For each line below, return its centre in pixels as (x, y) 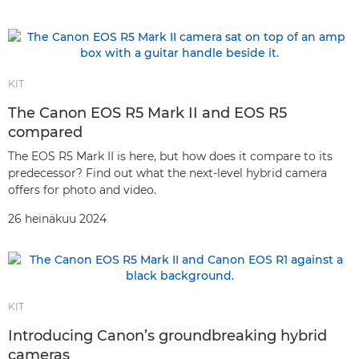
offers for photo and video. (82, 190)
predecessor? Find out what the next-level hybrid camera (167, 173)
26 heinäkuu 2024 (57, 219)
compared (45, 132)
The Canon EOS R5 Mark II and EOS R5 (147, 113)
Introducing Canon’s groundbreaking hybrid (167, 336)
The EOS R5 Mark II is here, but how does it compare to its (170, 156)
